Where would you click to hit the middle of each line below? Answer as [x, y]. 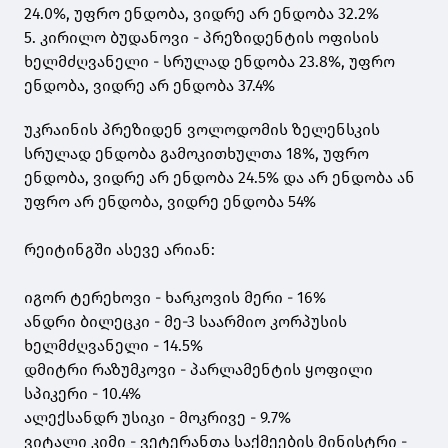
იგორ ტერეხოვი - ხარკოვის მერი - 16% [175, 298]
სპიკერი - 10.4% [82, 394]
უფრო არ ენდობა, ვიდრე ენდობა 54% [170, 202]
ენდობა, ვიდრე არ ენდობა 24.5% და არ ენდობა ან [219, 178]
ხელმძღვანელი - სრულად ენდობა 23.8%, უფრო [209, 62]
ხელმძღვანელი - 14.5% [113, 346]
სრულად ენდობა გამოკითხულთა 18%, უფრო [196, 154]
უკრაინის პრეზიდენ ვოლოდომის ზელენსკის [202, 130]
